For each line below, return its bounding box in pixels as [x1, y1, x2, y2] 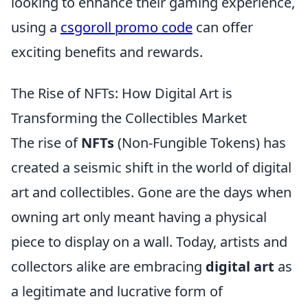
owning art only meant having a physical [11, 208, 267, 227]
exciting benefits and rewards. [11, 43, 203, 62]
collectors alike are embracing [11, 257, 206, 276]
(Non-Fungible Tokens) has [114, 133, 286, 153]
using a [11, 18, 60, 37]
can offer [192, 18, 253, 37]
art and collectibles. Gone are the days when [11, 183, 291, 202]
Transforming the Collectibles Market [11, 109, 247, 128]
